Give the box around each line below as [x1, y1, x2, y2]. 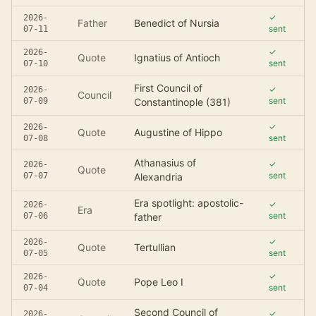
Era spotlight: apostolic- [134, 197, 243, 209]
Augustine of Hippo [134, 126, 222, 138]
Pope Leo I [134, 276, 183, 288]
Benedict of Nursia [134, 17, 219, 29]
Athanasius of [134, 157, 196, 169]
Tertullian [134, 241, 176, 253]
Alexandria [134, 171, 183, 183]
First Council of [134, 82, 202, 94]
